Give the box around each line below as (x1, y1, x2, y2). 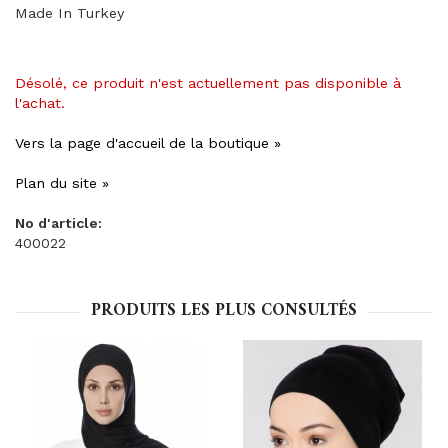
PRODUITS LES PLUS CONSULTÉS (91, 296, 357, 326)
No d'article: (15, 215, 102, 231)
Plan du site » (15, 175, 109, 191)
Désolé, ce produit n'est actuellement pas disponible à (15, 75, 401, 91)
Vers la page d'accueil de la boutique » (15, 135, 281, 151)
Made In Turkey (15, 5, 124, 21)
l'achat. (15, 95, 65, 111)
